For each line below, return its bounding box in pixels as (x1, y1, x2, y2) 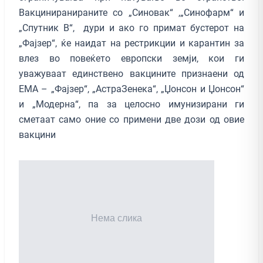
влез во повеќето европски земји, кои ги (19, 52, 244, 64)
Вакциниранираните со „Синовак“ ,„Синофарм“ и (19, 6, 244, 18)
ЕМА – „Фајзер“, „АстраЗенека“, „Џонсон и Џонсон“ (19, 83, 244, 95)
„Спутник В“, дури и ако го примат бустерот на (19, 22, 244, 33)
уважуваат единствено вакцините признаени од (19, 68, 244, 79)
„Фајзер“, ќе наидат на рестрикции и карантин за (19, 37, 244, 49)
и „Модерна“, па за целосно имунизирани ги (19, 98, 244, 110)
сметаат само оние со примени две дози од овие (19, 113, 244, 125)
